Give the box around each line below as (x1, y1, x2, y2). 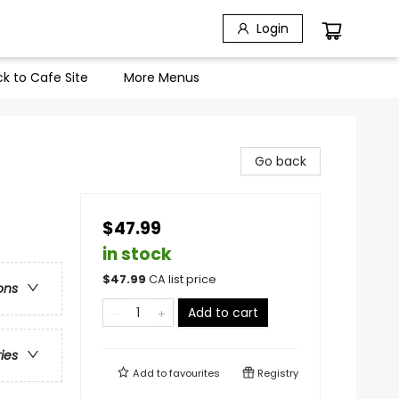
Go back (255, 152, 306, 170)
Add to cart (188, 304, 258, 322)
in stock (102, 242, 172, 266)
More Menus (124, 69, 199, 86)
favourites (169, 366, 220, 380)
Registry (255, 366, 298, 380)
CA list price (149, 272, 216, 287)
